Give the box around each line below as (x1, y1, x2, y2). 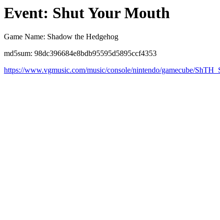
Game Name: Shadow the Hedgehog (4, 32, 118, 41)
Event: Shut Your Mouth (4, 4, 170, 22)
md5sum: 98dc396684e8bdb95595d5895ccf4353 (4, 49, 157, 58)
